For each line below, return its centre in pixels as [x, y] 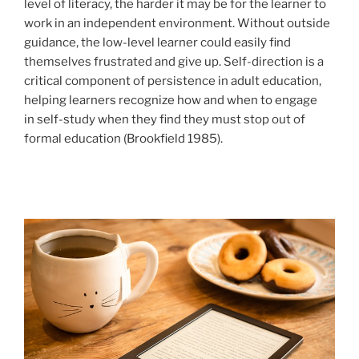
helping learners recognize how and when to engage [171, 101]
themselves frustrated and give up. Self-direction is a [174, 62]
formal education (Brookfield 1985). [125, 139]
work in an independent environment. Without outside [177, 24]
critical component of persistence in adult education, [173, 81]
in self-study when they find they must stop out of [165, 120]
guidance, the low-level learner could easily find [157, 43]
